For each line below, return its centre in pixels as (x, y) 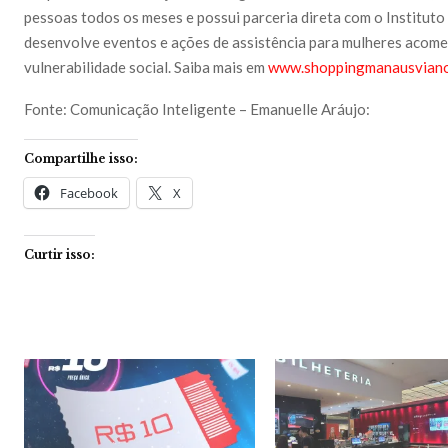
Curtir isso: (59, 254)
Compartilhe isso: (81, 158)
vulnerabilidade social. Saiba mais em (144, 66)
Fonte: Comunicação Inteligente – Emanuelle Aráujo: (197, 108)
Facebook (89, 192)
